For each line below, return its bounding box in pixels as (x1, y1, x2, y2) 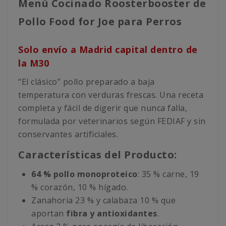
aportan (31, 208, 64, 219)
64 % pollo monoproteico (31, 168, 138, 180)
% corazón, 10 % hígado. (31, 182, 128, 193)
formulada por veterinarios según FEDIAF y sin (18, 116, 206, 127)
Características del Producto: (18, 148, 177, 162)
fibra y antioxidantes (64, 208, 157, 219)
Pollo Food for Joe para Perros (18, 15, 182, 29)
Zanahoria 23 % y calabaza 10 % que (31, 195, 176, 206)
